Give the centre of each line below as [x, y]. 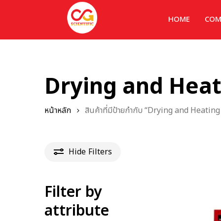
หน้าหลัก [58, 110]
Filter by [73, 192]
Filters [100, 152]
